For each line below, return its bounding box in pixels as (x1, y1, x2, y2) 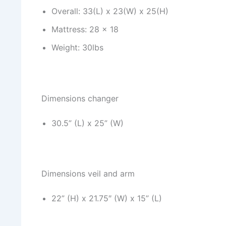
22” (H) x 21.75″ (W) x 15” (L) (51, 193, 162, 204)
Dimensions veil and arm (41, 168, 135, 179)
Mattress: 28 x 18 (51, 24, 119, 35)
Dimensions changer (41, 93, 119, 103)
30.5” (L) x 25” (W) (51, 118, 124, 128)
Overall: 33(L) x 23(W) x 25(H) (51, 6, 168, 17)
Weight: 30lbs (51, 42, 103, 53)
